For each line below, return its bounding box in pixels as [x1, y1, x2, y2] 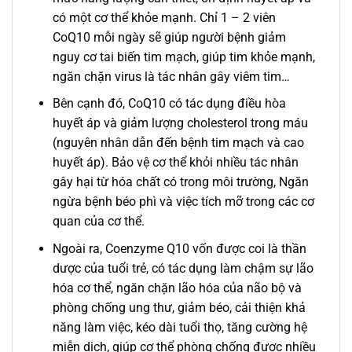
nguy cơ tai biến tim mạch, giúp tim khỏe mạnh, [52, 49, 315, 64]
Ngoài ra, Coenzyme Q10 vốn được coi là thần [52, 240, 306, 256]
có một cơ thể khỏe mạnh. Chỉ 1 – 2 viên [52, 9, 276, 25]
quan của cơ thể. [52, 214, 145, 229]
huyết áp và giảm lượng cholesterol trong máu [52, 115, 308, 131]
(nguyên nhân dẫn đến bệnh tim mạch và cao [52, 135, 304, 151]
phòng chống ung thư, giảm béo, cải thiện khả [52, 299, 306, 315]
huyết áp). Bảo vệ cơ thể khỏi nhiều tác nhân [52, 155, 299, 170]
